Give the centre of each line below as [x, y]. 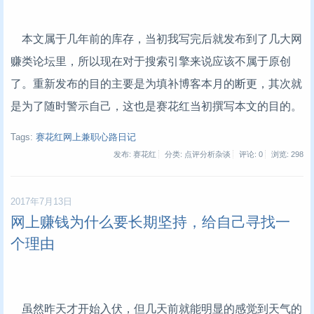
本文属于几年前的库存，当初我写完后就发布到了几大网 [156, 39]
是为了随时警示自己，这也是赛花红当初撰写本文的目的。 [156, 107]
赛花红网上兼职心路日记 [86, 137]
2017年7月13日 [41, 202]
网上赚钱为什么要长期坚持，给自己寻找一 [150, 221]
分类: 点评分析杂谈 [198, 154]
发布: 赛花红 [135, 154]
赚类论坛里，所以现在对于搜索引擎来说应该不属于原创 [151, 62]
